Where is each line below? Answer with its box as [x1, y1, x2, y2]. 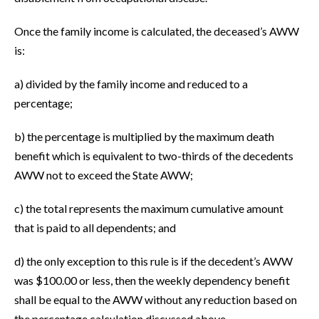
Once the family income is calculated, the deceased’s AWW [14, 24, 299, 38]
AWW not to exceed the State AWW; [14, 168, 193, 182]
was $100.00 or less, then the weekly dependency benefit [14, 273, 290, 288]
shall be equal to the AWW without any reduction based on [14, 293, 297, 307]
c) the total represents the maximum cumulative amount [14, 202, 283, 216]
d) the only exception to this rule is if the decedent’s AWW [14, 254, 293, 268]
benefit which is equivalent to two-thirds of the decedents [14, 149, 293, 163]
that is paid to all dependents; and [14, 221, 176, 235]
